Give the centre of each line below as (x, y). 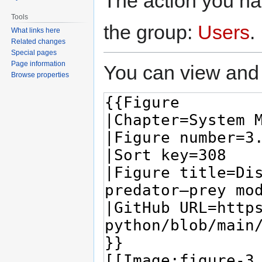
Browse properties (40, 75)
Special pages (34, 53)
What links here (36, 31)
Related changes (39, 42)
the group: (151, 32)
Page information (39, 64)
